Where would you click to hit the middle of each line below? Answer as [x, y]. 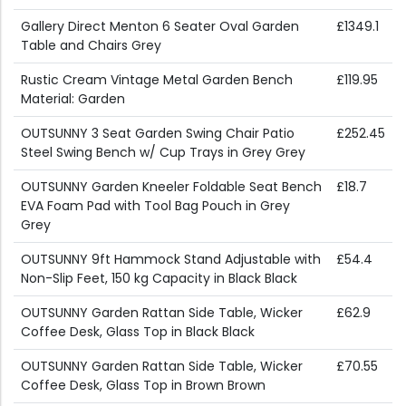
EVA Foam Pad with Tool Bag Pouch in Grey [155, 206]
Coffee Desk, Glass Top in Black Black [138, 332]
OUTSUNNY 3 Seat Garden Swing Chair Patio [158, 134]
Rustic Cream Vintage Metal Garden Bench [157, 80]
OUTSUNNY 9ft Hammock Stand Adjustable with [171, 260]
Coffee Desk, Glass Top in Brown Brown [143, 386]
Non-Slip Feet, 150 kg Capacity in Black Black [159, 279]
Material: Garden [73, 99]
